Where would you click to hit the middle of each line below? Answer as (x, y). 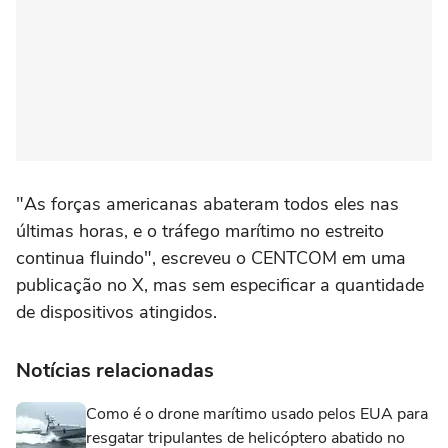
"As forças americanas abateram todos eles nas (207, 203)
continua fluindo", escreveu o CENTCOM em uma (211, 257)
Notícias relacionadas (115, 370)
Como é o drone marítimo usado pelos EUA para (257, 413)
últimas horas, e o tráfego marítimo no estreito (200, 230)
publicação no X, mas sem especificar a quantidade (220, 284)
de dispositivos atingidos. (116, 311)
